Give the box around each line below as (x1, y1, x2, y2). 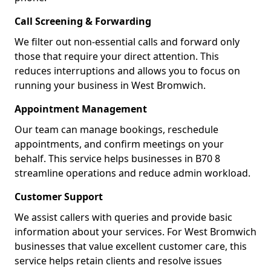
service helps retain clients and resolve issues (15, 254, 222, 267)
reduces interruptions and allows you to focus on (15, 64, 240, 77)
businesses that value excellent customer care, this (15, 240, 247, 253)
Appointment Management (15, 102, 147, 116)
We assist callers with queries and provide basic (15, 211, 232, 224)
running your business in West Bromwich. (15, 79, 206, 92)
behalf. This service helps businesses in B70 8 (15, 152, 220, 165)
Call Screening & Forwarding (15, 15, 151, 28)
